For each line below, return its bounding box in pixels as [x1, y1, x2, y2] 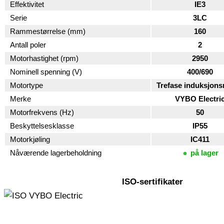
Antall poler [10, 40, 46, 49]
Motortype [10, 81, 43, 90]
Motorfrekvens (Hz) [10, 108, 74, 117]
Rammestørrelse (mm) [10, 27, 85, 36]
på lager [190, 148, 218, 157]
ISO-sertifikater [122, 177, 183, 187]
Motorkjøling [10, 135, 50, 144]
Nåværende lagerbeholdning [10, 148, 101, 157]
